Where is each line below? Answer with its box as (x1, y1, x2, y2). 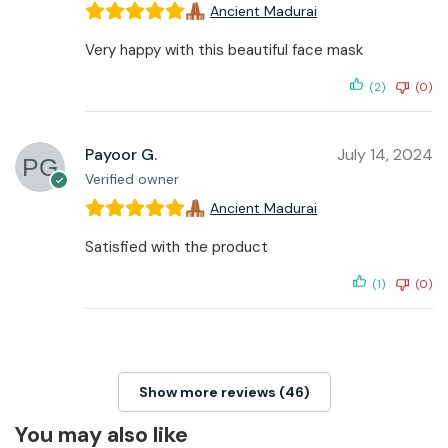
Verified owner (85, 170, 179, 189)
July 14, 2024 (337, 144, 433, 166)
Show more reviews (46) (138, 382, 310, 401)
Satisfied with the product (85, 237, 268, 258)
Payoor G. (85, 144, 157, 166)
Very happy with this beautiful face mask (85, 40, 363, 61)
